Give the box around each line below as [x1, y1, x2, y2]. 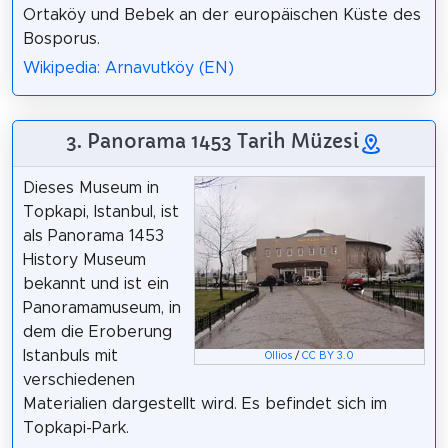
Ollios [265, 351, 293, 362]
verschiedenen [22, 372, 135, 389]
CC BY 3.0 [302, 351, 355, 362]
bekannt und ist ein [22, 276, 169, 293]
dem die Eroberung [22, 324, 172, 341]
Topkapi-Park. [22, 420, 129, 437]
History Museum [22, 252, 146, 269]
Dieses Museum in [22, 180, 159, 197]
